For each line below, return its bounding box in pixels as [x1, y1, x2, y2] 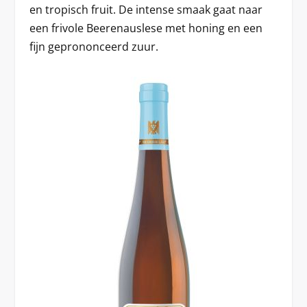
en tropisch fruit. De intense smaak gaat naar [29, 2, 262, 17]
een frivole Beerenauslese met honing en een [29, 21, 262, 36]
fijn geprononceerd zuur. [29, 39, 158, 54]
